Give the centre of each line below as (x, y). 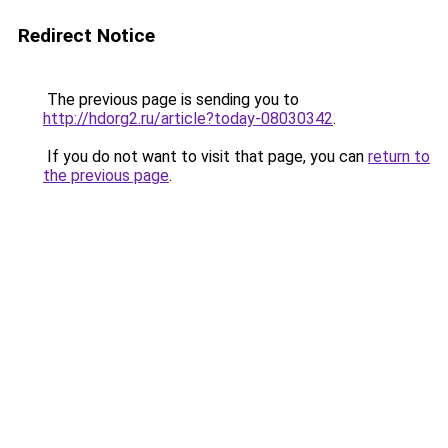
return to (399, 156)
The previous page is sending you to (171, 99)
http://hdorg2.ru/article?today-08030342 (188, 118)
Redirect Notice (86, 35)
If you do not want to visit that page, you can (205, 156)
